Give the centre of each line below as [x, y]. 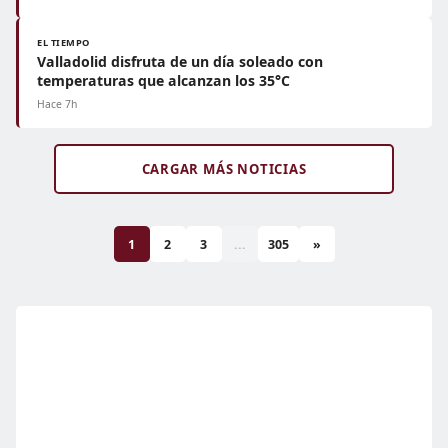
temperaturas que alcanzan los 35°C [163, 80]
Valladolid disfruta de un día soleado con [180, 61]
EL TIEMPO [64, 42]
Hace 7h [57, 104]
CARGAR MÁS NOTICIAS [224, 169]
